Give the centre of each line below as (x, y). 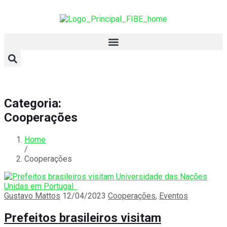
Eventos (174, 196)
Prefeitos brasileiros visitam (83, 218)
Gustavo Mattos (32, 196)
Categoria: (33, 104)
